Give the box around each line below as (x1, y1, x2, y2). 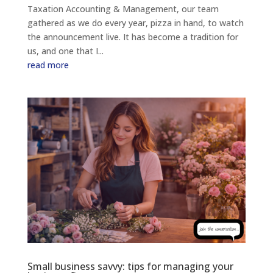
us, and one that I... (27, 44, 104, 57)
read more (27, 58, 69, 71)
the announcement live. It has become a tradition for (27, 30, 238, 43)
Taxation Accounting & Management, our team (27, 2, 219, 15)
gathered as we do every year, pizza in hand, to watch (27, 16, 244, 29)
